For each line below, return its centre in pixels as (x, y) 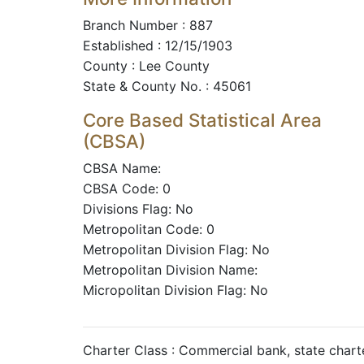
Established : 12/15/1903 (158, 45)
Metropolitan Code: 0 (149, 229)
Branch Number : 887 (148, 25)
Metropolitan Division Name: (170, 270)
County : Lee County (146, 66)
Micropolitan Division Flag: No (175, 290)
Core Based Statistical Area (202, 120)
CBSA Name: (122, 168)
